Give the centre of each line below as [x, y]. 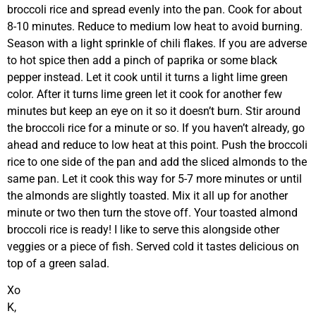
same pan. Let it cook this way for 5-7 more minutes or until [154, 178]
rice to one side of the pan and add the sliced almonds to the [157, 162]
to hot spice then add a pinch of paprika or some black [142, 60]
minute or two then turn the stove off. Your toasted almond [152, 212]
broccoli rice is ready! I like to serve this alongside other [143, 229]
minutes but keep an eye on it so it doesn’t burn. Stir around [154, 111]
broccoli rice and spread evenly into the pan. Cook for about [154, 9]
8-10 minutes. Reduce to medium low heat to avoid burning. [155, 26]
